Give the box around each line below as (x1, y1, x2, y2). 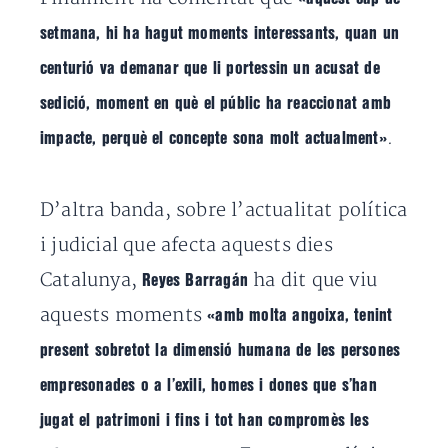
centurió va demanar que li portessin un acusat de (40, 61, 380, 76)
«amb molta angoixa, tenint (202, 308, 393, 323)
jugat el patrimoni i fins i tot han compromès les (40, 413, 369, 428)
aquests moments (40, 304, 202, 327)
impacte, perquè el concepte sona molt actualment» (40, 131, 387, 146)
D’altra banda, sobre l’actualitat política (40, 199, 408, 222)
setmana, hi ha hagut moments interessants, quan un (40, 26, 400, 41)
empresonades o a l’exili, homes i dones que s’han (40, 378, 377, 393)
